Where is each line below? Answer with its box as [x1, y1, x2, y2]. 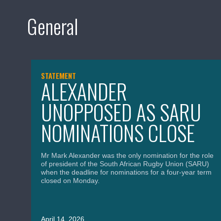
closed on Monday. [41, 176, 100, 184]
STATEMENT [41, 70, 76, 81]
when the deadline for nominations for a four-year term [41, 168, 212, 176]
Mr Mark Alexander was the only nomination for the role [41, 151, 214, 159]
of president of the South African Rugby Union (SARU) [41, 159, 209, 168]
